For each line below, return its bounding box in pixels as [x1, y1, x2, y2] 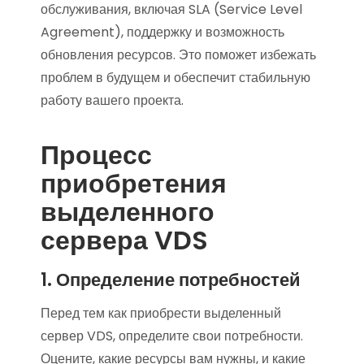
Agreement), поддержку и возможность [41, 22, 284, 41]
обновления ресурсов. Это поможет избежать [41, 45, 316, 64]
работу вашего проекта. [41, 90, 184, 110]
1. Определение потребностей [41, 266, 301, 292]
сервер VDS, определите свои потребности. [41, 326, 303, 345]
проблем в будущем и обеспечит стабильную [41, 67, 310, 87]
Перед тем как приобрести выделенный [41, 303, 281, 323]
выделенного [41, 193, 214, 230]
